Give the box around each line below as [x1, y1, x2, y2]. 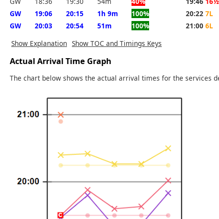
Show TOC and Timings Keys [72, 38, 162, 48]
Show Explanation [11, 38, 67, 48]
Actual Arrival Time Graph [10, 56, 111, 67]
